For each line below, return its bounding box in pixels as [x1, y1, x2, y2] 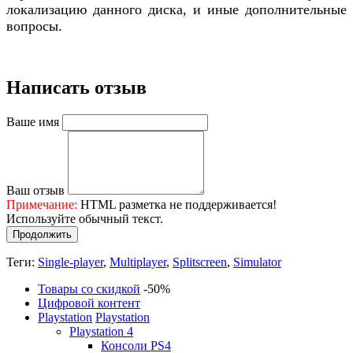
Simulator [233, 255, 281, 269]
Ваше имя [6, 114, 59, 128]
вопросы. [6, 18, 62, 34]
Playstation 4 [69, 324, 133, 338]
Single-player [38, 255, 103, 269]
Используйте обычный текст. [6, 211, 163, 225]
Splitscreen [173, 255, 227, 269]
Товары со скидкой [38, 281, 140, 295]
